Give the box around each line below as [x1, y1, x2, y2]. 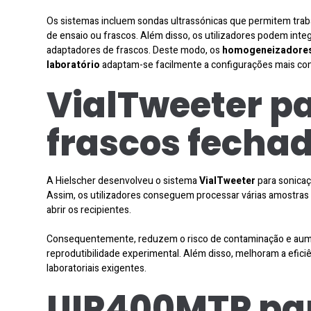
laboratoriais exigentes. [47, 260, 146, 276]
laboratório [47, 57, 100, 72]
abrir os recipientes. [47, 202, 131, 217]
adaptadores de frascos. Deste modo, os [47, 42, 222, 58]
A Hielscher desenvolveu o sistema [47, 173, 199, 188]
